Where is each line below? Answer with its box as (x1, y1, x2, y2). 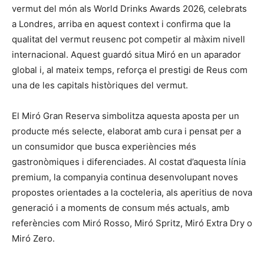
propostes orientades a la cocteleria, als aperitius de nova (12, 187, 252, 199)
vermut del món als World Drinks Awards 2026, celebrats (12, 3, 247, 15)
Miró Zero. (12, 233, 55, 245)
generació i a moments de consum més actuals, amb (12, 202, 229, 214)
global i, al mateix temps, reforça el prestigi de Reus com (12, 64, 247, 76)
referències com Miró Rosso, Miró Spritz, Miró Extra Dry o (12, 217, 252, 229)
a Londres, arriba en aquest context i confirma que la (12, 18, 230, 30)
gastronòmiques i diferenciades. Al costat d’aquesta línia (12, 156, 246, 168)
